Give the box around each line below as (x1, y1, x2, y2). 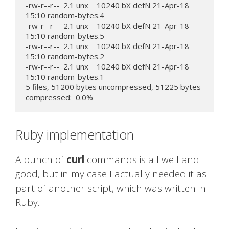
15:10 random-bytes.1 (26, 71, 104, 82)
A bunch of (15, 153, 66, 167)
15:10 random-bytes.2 (26, 51, 104, 61)
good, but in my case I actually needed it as (15, 167, 207, 181)
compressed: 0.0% (26, 91, 93, 102)
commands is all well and (84, 153, 199, 167)
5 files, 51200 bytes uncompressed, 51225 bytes (26, 81, 201, 92)
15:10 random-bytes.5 (26, 30, 104, 41)
